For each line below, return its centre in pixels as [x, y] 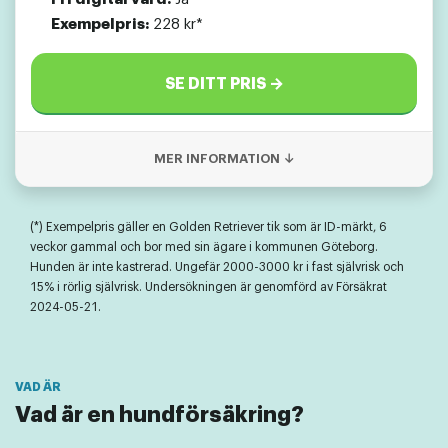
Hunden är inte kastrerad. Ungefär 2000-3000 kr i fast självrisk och [217, 267]
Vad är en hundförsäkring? [159, 415]
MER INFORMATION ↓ [224, 159]
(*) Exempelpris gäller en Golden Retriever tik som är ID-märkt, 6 [208, 227]
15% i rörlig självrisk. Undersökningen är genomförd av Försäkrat [208, 287]
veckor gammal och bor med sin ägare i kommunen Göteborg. [204, 247]
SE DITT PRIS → [224, 84]
